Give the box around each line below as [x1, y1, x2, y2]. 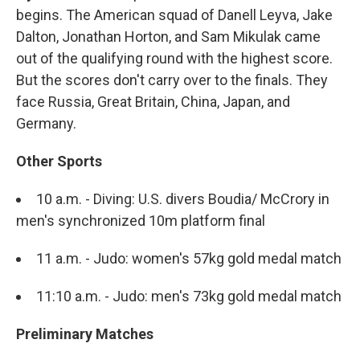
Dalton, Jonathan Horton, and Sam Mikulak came [16, 28, 321, 46]
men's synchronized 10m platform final [16, 212, 265, 230]
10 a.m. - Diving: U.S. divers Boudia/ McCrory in [36, 190, 329, 208]
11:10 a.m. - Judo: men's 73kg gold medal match [36, 288, 342, 305]
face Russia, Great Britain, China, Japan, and [16, 93, 290, 111]
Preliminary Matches [16, 325, 153, 343]
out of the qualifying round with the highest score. [16, 50, 333, 67]
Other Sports [16, 153, 102, 170]
